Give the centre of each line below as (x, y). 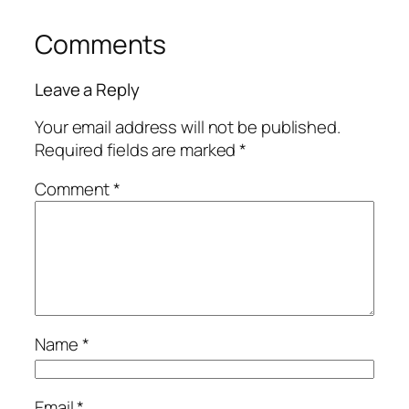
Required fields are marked (137, 149)
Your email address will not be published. (188, 126)
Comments (101, 44)
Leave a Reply (87, 90)
